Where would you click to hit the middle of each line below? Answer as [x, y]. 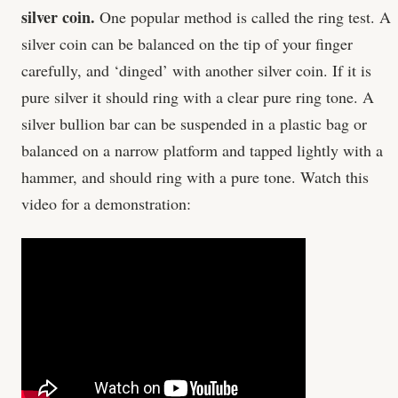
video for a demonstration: [106, 203]
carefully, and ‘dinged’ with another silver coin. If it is [196, 70]
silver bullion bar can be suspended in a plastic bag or [194, 123]
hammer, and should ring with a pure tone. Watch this [195, 176]
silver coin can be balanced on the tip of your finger [187, 43]
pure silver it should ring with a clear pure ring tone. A [198, 96]
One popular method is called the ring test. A [243, 16]
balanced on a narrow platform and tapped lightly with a [202, 150]
